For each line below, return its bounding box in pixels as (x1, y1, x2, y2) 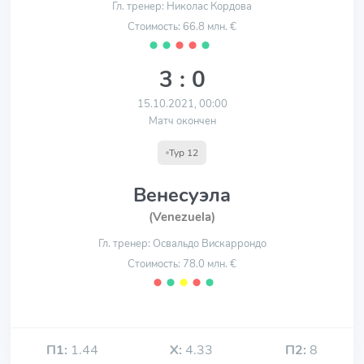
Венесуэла (133, 182, 231, 208)
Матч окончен (148, 114, 216, 128)
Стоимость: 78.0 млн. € (128, 257, 236, 271)
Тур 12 (169, 146, 198, 159)
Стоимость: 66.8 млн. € (128, 19, 236, 34)
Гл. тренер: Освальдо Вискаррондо (97, 236, 266, 251)
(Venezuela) (149, 209, 215, 225)
